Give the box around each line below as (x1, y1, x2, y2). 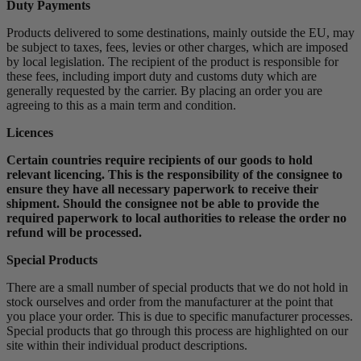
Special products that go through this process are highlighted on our (6, 323, 348, 338)
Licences (6, 125, 53, 139)
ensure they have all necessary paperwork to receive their (6, 181, 318, 196)
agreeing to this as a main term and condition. (6, 98, 236, 112)
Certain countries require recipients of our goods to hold (6, 152, 313, 167)
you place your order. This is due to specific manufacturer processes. (6, 309, 353, 323)
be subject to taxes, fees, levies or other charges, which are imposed (6, 39, 348, 54)
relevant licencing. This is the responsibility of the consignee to (6, 167, 342, 181)
